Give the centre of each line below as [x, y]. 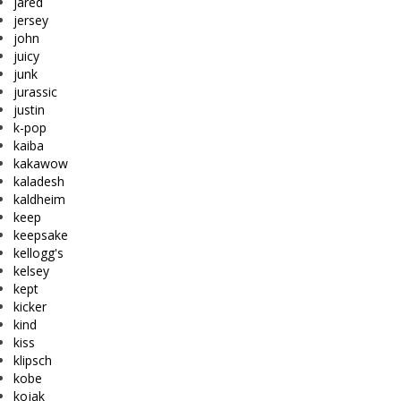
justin [29, 109]
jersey [31, 20]
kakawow [41, 163]
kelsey [31, 270]
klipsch [33, 360]
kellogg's [38, 252]
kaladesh [39, 181]
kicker [30, 306]
